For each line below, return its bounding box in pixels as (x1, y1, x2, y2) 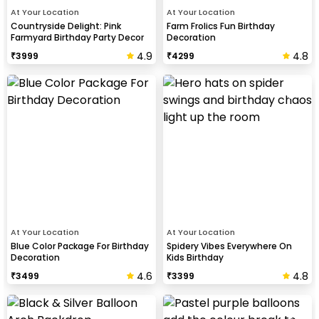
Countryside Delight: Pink (11, 20, 121, 32)
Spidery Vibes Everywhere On (167, 240, 292, 252)
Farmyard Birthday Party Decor (11, 31, 144, 43)
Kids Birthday (167, 251, 224, 263)
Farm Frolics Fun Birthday (167, 20, 275, 32)
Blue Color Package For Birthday (11, 240, 149, 252)
